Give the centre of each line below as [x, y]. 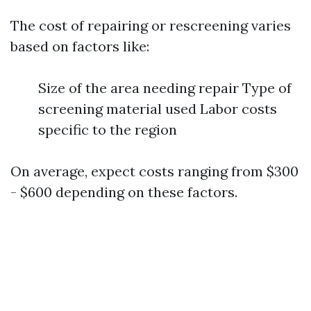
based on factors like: [80, 46]
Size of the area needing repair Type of [165, 88]
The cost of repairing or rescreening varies [151, 25]
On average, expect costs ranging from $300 [154, 171]
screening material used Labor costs [158, 109]
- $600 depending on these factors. [124, 192]
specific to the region [108, 129]
